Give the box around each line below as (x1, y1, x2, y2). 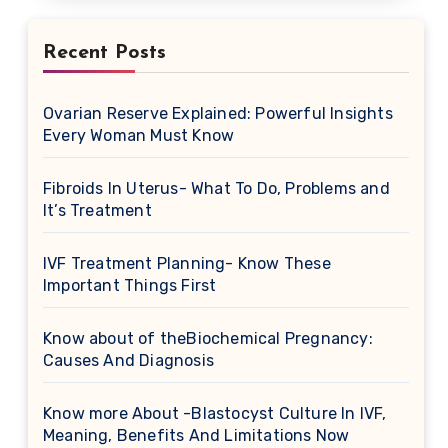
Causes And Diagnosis (43, 351, 214, 370)
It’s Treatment (43, 201, 152, 220)
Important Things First (43, 276, 217, 295)
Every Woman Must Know (43, 126, 235, 145)
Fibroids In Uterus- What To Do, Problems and (43, 179, 390, 198)
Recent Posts (43, 43, 166, 63)
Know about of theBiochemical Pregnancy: (43, 329, 373, 348)
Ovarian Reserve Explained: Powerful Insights (43, 104, 393, 123)
